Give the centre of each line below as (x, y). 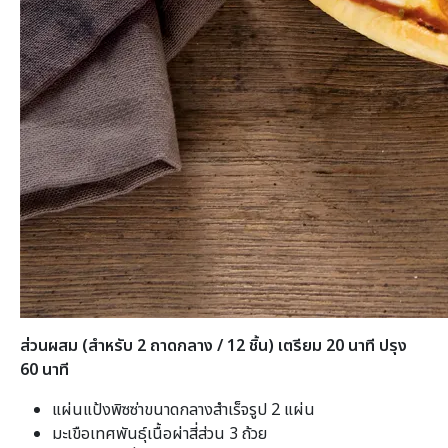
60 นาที (44, 369)
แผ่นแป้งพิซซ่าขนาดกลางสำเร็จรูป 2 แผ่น (183, 409)
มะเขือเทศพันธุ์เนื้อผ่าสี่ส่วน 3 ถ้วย (159, 433)
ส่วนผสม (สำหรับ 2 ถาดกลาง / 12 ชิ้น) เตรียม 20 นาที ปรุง (213, 345)
